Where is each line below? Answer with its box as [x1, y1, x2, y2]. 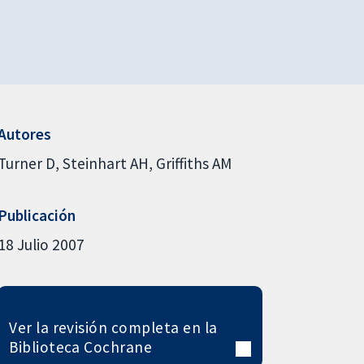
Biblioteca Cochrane [9, 336, 153, 357]
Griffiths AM [155, 153, 232, 173]
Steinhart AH [62, 153, 149, 173]
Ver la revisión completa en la [9, 317, 218, 337]
